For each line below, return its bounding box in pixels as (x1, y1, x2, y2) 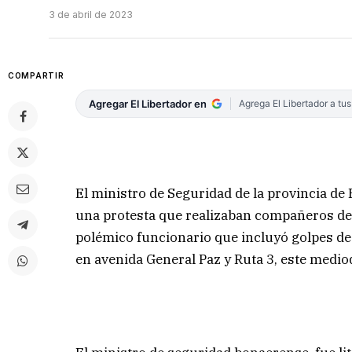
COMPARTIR (8, 71, 64, 81)
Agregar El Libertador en (89, 97, 207, 111)
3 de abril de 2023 (49, 9, 133, 21)
